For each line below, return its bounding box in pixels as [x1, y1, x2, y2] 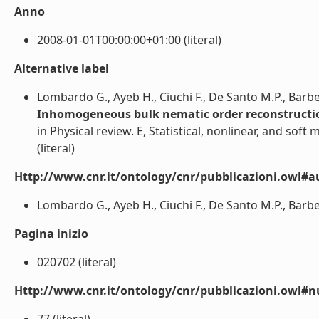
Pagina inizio [14, 226, 88, 241]
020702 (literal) [37, 254, 116, 270]
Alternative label [14, 61, 109, 76]
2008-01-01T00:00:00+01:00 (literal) [37, 32, 221, 48]
